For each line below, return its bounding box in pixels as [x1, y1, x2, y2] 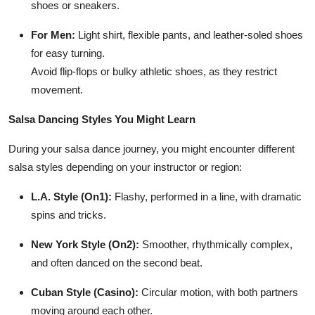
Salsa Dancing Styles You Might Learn [8, 112, 195, 125]
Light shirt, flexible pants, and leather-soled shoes [75, 28, 303, 41]
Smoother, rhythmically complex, [139, 238, 292, 250]
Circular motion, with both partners [139, 285, 298, 298]
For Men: [31, 28, 75, 41]
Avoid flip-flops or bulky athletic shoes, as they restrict [31, 65, 277, 77]
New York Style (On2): [31, 238, 139, 250]
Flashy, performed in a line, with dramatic [112, 190, 302, 202]
